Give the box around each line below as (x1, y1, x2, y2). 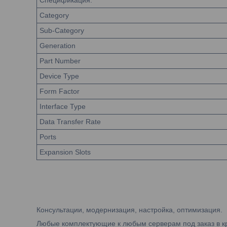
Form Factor (40, 87, 80, 95)
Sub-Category (40, 26, 84, 34)
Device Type (40, 72, 79, 80)
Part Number (40, 57, 81, 65)
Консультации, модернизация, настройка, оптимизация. (36, 206, 222, 214)
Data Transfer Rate (40, 118, 101, 126)
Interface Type (40, 102, 86, 110)
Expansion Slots (40, 148, 91, 156)
